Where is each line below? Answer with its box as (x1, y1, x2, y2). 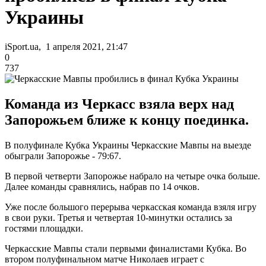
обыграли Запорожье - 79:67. (5, 150, 121, 161)
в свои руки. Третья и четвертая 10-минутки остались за (5, 212, 232, 223)
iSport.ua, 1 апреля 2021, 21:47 (5, 41, 128, 52)
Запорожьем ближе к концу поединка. (5, 112, 249, 128)
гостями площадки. (5, 223, 83, 233)
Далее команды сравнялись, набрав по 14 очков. (5, 181, 199, 192)
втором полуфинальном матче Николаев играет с (5, 254, 204, 264)
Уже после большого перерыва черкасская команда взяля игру (5, 201, 256, 212)
